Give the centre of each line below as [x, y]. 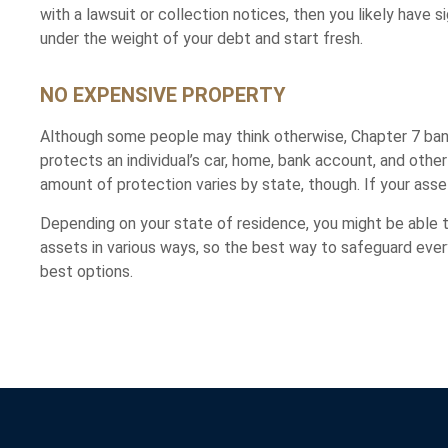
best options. [86, 271]
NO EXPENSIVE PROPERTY [163, 95]
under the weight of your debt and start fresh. [201, 38]
